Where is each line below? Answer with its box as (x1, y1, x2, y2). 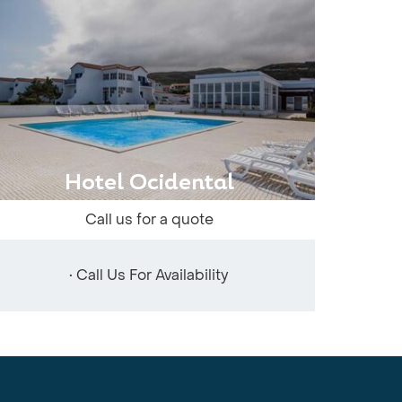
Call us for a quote (84, 210, 214, 229)
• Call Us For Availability (69, 266, 229, 284)
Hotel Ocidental (64, 173, 234, 195)
